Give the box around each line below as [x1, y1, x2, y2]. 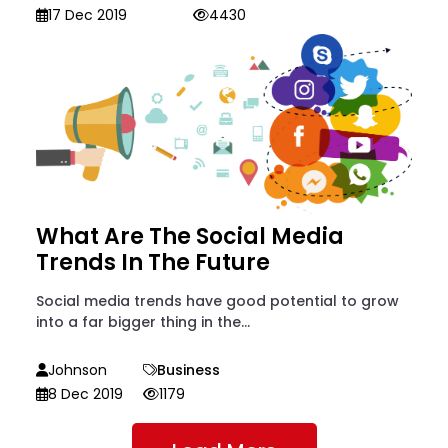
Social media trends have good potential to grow [36, 291, 399, 312]
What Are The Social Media [36, 221, 344, 253]
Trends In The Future [36, 247, 270, 279]
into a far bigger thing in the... [36, 312, 250, 333]
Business [157, 360, 220, 381]
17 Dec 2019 [48, 5, 127, 26]
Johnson [48, 360, 107, 381]
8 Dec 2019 [48, 384, 123, 405]
